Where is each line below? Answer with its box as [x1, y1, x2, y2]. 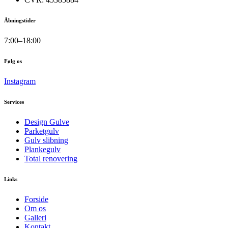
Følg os [4, 58, 22, 64]
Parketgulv [24, 126, 59, 135]
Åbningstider [4, 17, 36, 23]
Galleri [24, 213, 46, 222]
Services [4, 98, 24, 105]
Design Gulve [24, 117, 69, 126]
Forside [24, 194, 48, 204]
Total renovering [24, 154, 77, 163]
